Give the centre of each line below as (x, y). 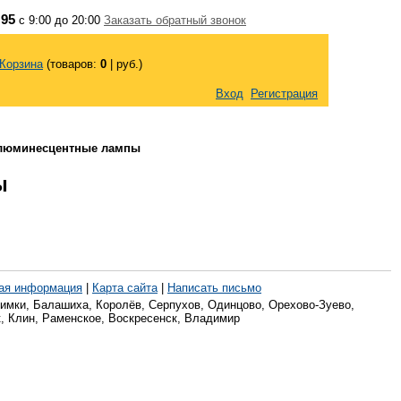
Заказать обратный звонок (175, 20)
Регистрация (284, 94)
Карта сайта (125, 288)
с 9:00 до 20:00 (60, 20)
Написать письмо (214, 288)
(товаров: (72, 64)
